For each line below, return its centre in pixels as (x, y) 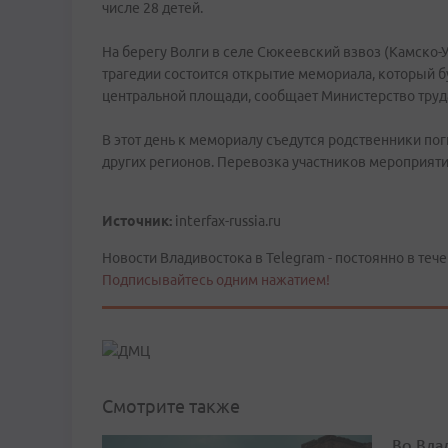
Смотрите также (171, 406)
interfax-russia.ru (226, 221)
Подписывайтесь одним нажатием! (216, 280)
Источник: (137, 221)
